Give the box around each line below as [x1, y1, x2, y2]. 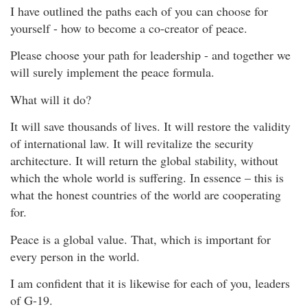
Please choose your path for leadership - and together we [10, 47, 291, 64]
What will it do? [10, 90, 91, 108]
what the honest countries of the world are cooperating [10, 186, 281, 204]
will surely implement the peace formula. [10, 64, 214, 81]
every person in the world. [10, 247, 144, 265]
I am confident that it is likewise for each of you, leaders [10, 274, 290, 291]
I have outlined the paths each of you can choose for [10, 2, 268, 19]
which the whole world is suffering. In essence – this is [10, 169, 284, 186]
